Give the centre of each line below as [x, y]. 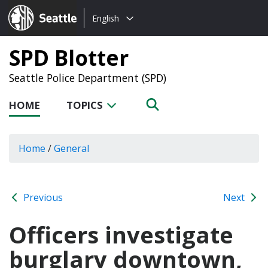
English [106, 18]
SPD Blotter [69, 57]
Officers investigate [121, 234]
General [71, 148]
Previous [42, 197]
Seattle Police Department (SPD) [88, 78]
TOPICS [86, 105]
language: [106, 32]
